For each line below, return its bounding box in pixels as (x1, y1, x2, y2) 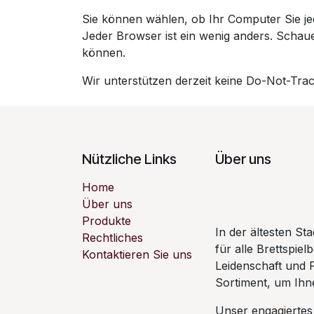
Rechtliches (82, 231, 143, 245)
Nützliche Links (82, 151, 177, 168)
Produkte (82, 214, 131, 228)
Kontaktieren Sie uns (82, 247, 192, 261)
